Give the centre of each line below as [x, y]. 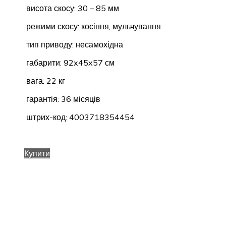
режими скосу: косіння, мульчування [93, 26]
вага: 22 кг [45, 80]
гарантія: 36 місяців [62, 99]
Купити [37, 153]
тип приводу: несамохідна [74, 44]
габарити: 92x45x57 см [69, 62]
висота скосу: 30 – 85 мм [72, 8]
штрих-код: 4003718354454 [79, 117]
